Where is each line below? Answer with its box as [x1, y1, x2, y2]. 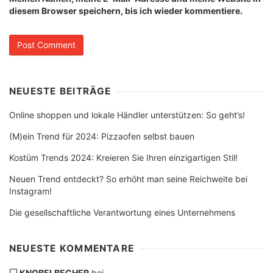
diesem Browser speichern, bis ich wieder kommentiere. [9, 5, 243, 16]
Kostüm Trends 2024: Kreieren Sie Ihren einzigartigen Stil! [9, 152, 238, 163]
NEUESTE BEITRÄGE [9, 85, 112, 97]
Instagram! [9, 186, 52, 197]
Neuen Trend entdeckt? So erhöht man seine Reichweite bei [9, 174, 247, 185]
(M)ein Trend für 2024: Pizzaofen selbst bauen [9, 131, 194, 142]
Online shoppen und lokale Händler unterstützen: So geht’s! [9, 110, 245, 121]
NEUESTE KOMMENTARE [9, 243, 135, 255]
